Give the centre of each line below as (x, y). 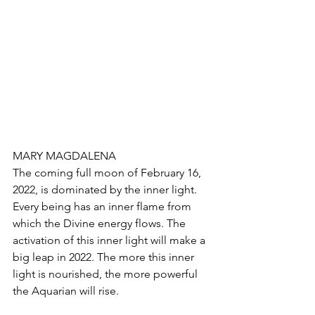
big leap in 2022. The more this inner (105, 257)
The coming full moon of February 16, (108, 172)
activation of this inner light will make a (110, 240)
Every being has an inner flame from (103, 206)
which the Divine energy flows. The (101, 223)
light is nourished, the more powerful (107, 274)
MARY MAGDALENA (64, 155)
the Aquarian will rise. (66, 290)
